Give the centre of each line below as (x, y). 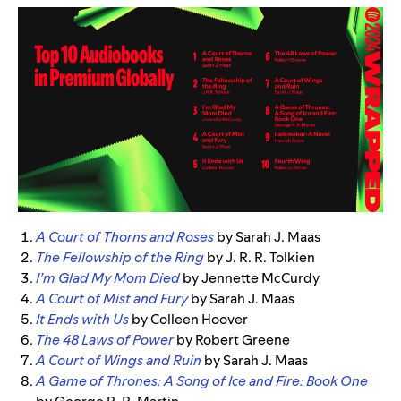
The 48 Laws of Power (105, 340)
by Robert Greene (233, 340)
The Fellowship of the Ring (120, 258)
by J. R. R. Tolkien (260, 258)
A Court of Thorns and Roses (125, 237)
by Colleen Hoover (190, 320)
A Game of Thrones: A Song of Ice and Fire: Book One (202, 381)
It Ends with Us (82, 320)
